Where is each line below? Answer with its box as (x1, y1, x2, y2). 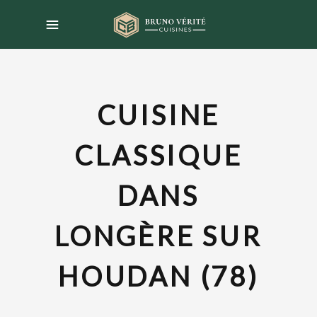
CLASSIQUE (74, 139, 243, 171)
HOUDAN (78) (58, 260, 259, 292)
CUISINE (96, 98, 221, 131)
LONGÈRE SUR (54, 219, 263, 252)
